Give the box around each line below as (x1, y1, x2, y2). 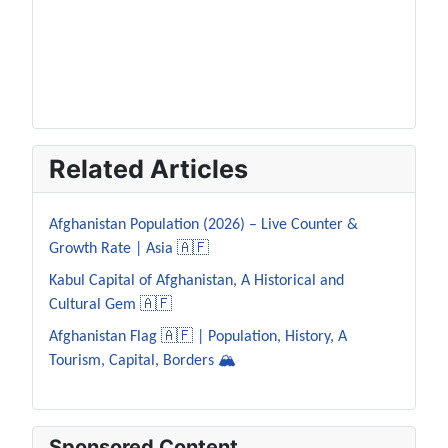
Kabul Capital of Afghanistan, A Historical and (49, 273, 344, 290)
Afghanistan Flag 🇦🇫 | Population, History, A (49, 329, 347, 346)
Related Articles (49, 154, 248, 185)
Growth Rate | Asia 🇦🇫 (49, 241, 209, 258)
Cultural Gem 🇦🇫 (49, 297, 172, 314)
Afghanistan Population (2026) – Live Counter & (49, 217, 358, 234)
